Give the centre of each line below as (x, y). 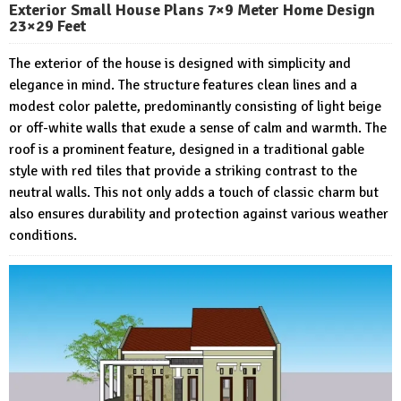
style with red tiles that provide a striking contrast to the (183, 171)
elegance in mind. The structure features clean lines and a (183, 85)
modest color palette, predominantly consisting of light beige (195, 106)
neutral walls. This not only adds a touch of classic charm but (194, 192)
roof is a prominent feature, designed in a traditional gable (187, 149)
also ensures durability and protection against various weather (199, 213)
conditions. (43, 235)
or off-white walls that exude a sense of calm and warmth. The (198, 128)
